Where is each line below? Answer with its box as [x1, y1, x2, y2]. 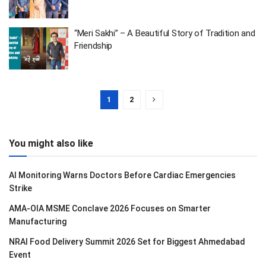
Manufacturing [9, 217, 66, 226]
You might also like [9, 138, 93, 149]
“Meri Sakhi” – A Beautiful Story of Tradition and [74, 27, 255, 39]
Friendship [74, 40, 112, 51]
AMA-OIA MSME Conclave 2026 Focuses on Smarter [9, 204, 211, 213]
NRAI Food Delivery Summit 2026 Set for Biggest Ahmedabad [9, 237, 245, 246]
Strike [9, 183, 32, 193]
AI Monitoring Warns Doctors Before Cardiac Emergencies [9, 170, 236, 180]
